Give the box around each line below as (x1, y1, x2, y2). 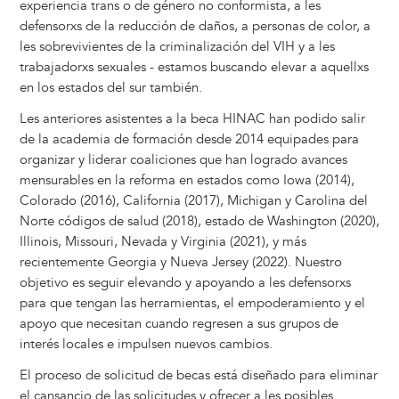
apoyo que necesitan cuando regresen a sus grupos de (19, 315, 338, 333)
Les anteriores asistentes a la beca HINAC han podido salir (19, 110, 365, 128)
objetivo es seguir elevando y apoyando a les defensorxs (19, 274, 351, 292)
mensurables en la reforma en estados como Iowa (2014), (19, 172, 354, 190)
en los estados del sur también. (19, 79, 202, 97)
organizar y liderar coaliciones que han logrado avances (19, 151, 347, 169)
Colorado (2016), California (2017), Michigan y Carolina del (19, 192, 368, 210)
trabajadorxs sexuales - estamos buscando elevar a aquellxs (19, 59, 369, 77)
